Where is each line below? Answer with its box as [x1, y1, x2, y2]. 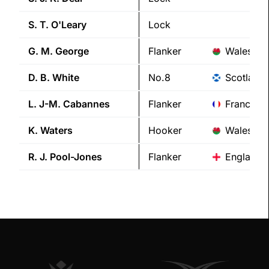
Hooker [148, 124, 182, 137]
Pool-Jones [50, 151, 102, 163]
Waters [40, 124, 73, 137]
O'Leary [51, 19, 86, 31]
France [225, 98, 256, 110]
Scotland [225, 71, 265, 84]
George [55, 45, 89, 58]
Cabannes [63, 98, 110, 110]
